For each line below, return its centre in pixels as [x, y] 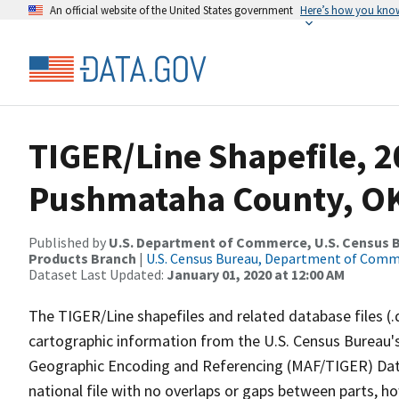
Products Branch [82, 258]
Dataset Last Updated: [98, 274]
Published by [69, 242]
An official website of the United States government [171, 10]
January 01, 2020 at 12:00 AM [256, 274]
